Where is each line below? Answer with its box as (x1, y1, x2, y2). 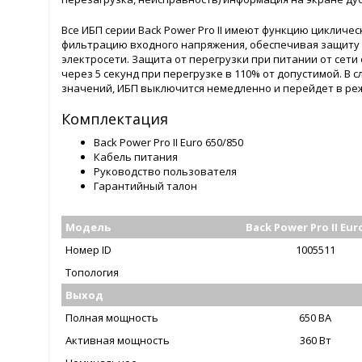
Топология (65, 265, 120, 280)
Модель (65, 220, 112, 235)
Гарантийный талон (94, 179, 197, 194)
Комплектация (61, 109, 168, 129)
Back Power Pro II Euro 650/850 (94, 135, 243, 150)
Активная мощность (65, 333, 170, 348)
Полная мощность (65, 310, 159, 326)
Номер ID (65, 242, 112, 258)
